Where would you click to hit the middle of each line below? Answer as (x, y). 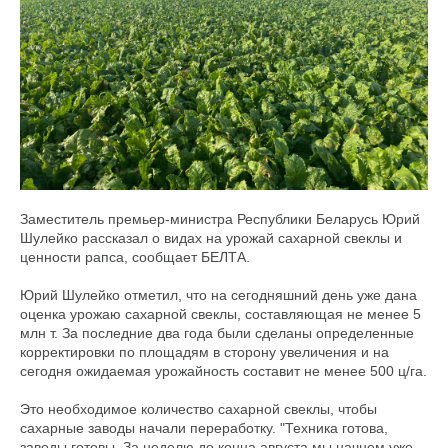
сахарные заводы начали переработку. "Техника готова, (204, 428)
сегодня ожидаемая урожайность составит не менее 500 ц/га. (223, 371)
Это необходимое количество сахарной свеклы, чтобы (198, 409)
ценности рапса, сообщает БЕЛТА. (135, 257)
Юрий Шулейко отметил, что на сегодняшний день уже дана (218, 295)
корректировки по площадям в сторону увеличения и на (204, 352)
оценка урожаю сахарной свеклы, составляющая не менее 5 (220, 314)
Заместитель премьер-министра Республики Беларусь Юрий (220, 219)
